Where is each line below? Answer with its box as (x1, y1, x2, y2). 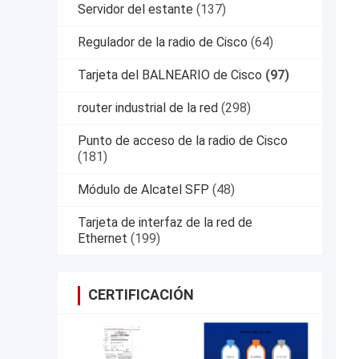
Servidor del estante (78, 2, 193, 18)
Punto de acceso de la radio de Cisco (78, 133, 288, 149)
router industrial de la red (78, 100, 218, 116)
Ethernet (78, 231, 127, 247)
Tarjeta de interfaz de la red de (78, 215, 252, 231)
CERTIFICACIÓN (88, 286, 194, 304)
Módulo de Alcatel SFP (78, 182, 209, 198)
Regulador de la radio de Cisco (78, 34, 248, 50)
